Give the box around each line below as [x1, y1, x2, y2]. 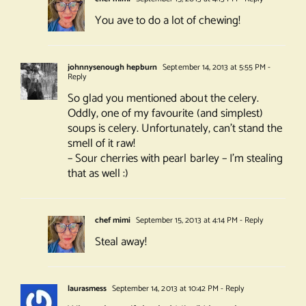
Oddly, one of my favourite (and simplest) [67, 104, 263, 124]
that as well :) [67, 164, 129, 184]
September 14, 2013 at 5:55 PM [161, 61, 266, 74]
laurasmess [67, 282, 107, 296]
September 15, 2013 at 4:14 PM [134, 214, 238, 227]
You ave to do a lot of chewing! [94, 11, 240, 31]
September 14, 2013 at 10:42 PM [110, 282, 219, 296]
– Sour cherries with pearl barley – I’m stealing [67, 149, 283, 169]
